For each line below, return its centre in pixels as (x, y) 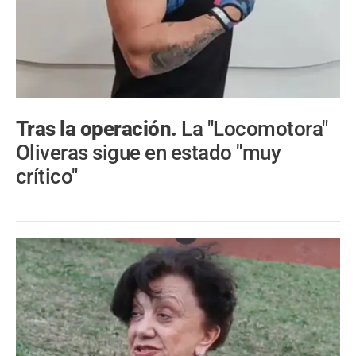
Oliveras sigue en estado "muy (149, 153)
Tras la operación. (99, 129)
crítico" (47, 177)
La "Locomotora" (255, 129)
